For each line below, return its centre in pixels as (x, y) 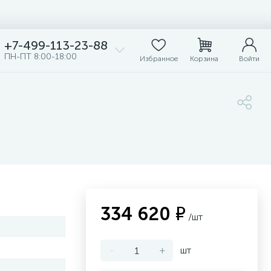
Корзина (204, 59)
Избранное (158, 59)
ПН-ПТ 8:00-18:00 (41, 57)
